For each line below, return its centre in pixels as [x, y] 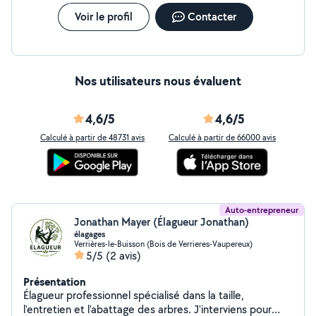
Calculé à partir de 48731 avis [92, 137]
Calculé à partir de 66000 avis [222, 137]
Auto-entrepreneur [262, 210]
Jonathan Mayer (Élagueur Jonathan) [162, 222]
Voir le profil [103, 17]
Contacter [212, 17]
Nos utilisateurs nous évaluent [158, 81]
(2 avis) [123, 256]
